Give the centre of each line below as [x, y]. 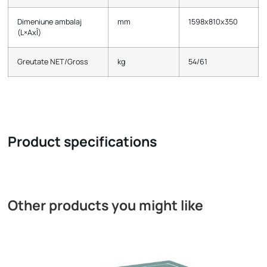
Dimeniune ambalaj [50, 22]
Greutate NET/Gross [53, 62]
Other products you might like [106, 205]
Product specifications [83, 142]
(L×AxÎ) [30, 33]
